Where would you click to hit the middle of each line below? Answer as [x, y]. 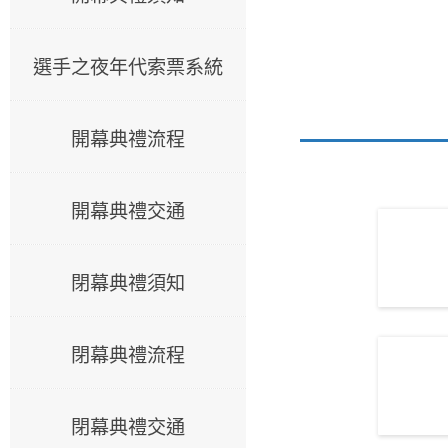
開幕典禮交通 [128, 210]
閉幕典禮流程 [128, 354]
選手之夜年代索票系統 [128, 66]
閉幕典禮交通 [128, 426]
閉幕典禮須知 [128, 282]
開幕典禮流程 [128, 138]
